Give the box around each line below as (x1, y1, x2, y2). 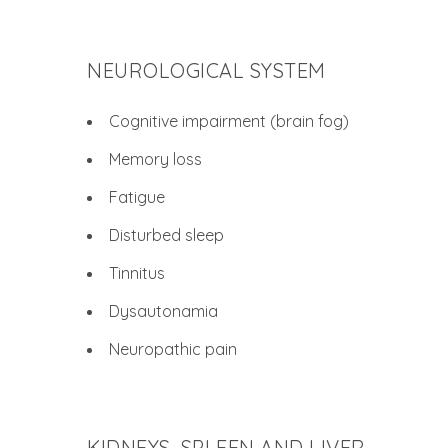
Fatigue (109, 187, 165, 207)
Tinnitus (109, 263, 165, 283)
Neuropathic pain (109, 339, 237, 359)
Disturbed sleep (109, 225, 224, 245)
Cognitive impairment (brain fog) (109, 111, 349, 131)
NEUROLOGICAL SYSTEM (87, 58, 326, 83)
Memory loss (109, 149, 202, 169)
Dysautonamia (109, 301, 218, 321)
